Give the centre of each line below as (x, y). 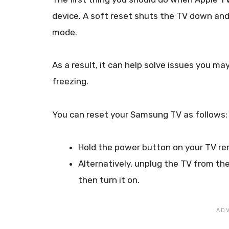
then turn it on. (109, 180)
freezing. (70, 82)
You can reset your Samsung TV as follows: (140, 114)
